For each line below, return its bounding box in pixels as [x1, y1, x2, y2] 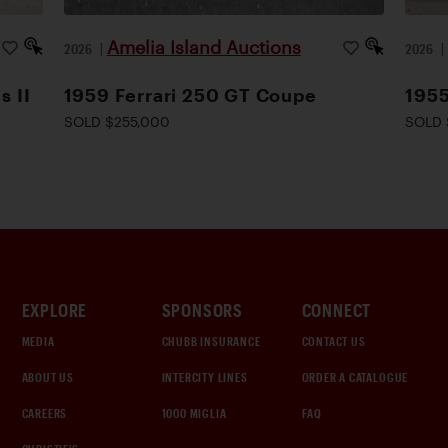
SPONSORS [161, 299, 243, 321]
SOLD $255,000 [63, 113, 170, 130]
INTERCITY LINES [161, 370, 248, 384]
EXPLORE [21, 299, 88, 321]
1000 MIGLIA [161, 406, 227, 420]
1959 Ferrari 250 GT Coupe [63, 85, 317, 105]
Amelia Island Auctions [106, 37, 301, 57]
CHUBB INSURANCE [161, 334, 261, 348]
